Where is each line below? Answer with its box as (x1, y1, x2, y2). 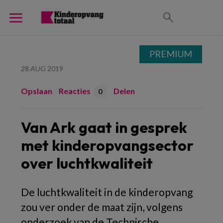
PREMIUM (149, 48, 192, 59)
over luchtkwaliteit (21, 154, 153, 173)
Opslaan (21, 86, 52, 96)
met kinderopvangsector (21, 136, 194, 155)
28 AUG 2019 (21, 64, 63, 73)
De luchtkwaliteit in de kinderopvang (21, 186, 193, 198)
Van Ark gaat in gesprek (21, 118, 187, 137)
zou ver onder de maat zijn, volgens (21, 201, 183, 213)
